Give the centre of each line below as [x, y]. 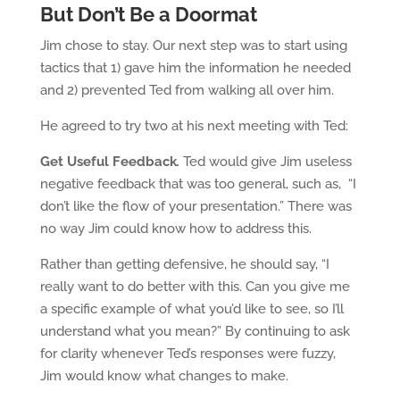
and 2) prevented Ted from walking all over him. [187, 90]
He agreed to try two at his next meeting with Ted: [194, 126]
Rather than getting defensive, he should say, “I [184, 264]
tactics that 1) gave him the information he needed [195, 68]
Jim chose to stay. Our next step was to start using [193, 46]
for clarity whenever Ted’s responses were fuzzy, [187, 354]
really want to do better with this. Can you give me [195, 287]
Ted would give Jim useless [267, 162]
